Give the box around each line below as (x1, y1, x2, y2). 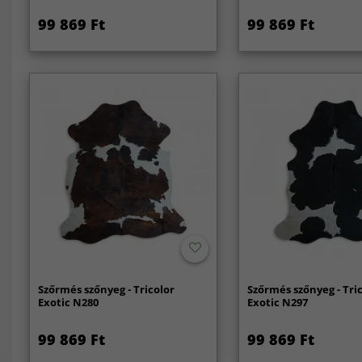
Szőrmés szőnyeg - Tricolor (37, 281, 175, 297)
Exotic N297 (247, 294, 309, 309)
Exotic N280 (37, 294, 99, 309)
